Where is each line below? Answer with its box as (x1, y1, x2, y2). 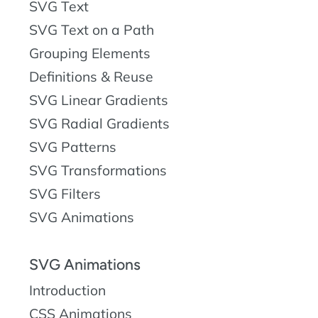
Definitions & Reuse (29, 67, 153, 85)
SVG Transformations (29, 161, 167, 179)
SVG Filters (29, 185, 101, 202)
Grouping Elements (29, 44, 150, 62)
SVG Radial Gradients (29, 114, 170, 132)
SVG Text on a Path (29, 21, 154, 38)
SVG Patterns (29, 138, 116, 155)
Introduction (29, 281, 106, 299)
